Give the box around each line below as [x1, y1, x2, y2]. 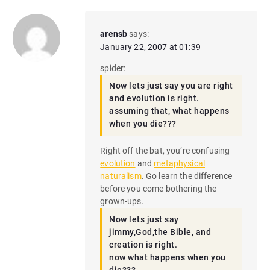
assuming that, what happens [109, 106, 230, 116]
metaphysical [154, 159, 205, 169]
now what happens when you [109, 253, 226, 263]
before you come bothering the [100, 184, 217, 194]
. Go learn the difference [141, 171, 233, 181]
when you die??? [109, 119, 177, 129]
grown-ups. [100, 196, 144, 207]
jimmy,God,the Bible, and [109, 227, 212, 237]
